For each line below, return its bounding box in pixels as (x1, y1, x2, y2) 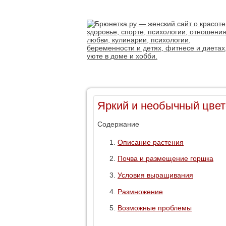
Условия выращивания (118, 171, 193, 180)
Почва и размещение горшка (118, 154, 213, 163)
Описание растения (118, 138, 184, 146)
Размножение (118, 187, 163, 196)
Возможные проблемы (118, 204, 192, 212)
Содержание (97, 120, 139, 128)
